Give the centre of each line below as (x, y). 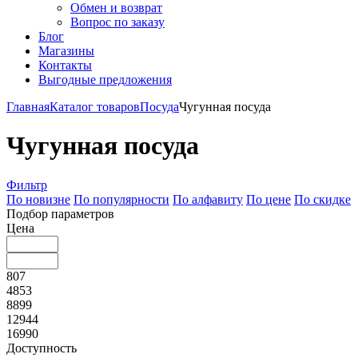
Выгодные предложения (105, 80)
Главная (28, 107)
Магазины (66, 51)
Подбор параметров (60, 213)
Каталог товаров (95, 107)
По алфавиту (208, 199)
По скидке (322, 199)
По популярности (121, 199)
